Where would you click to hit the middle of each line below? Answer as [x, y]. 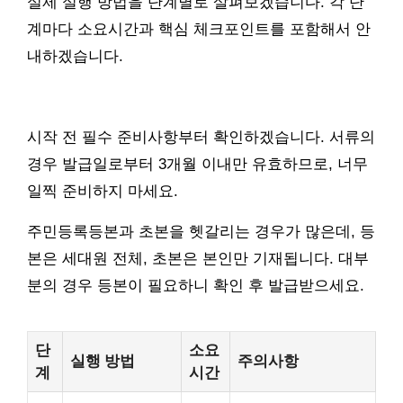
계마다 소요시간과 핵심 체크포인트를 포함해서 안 [199, 29]
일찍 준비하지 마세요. [103, 191]
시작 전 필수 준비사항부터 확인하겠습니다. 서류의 [201, 137]
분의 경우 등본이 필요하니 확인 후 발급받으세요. [196, 285]
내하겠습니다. [75, 56]
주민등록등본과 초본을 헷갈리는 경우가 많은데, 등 [201, 231]
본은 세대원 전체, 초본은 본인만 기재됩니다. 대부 [198, 258]
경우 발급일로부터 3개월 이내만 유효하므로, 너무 [197, 164]
